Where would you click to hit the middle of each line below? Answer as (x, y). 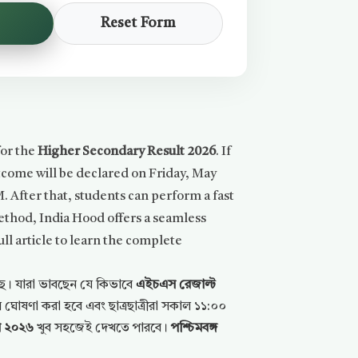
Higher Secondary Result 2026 (127, 152)
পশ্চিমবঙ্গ (195, 328)
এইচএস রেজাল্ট (176, 285)
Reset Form (138, 24)
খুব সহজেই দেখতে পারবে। (103, 328)
